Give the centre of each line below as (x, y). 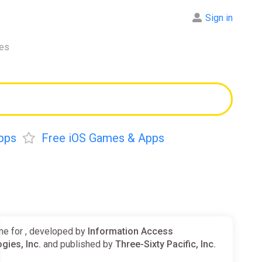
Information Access (131, 231)
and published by (78, 244)
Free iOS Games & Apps (103, 138)
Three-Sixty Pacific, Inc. (166, 244)
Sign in (219, 18)
